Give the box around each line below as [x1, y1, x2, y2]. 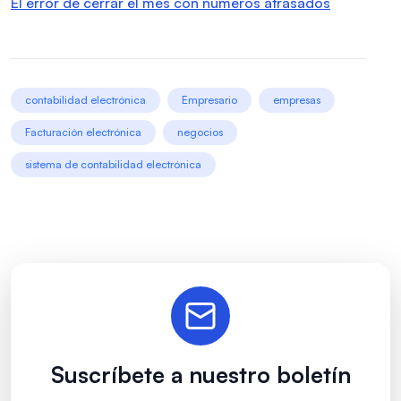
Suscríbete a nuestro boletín [50, 361, 351, 389]
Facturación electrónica [25, 125, 141, 140]
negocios [177, 125, 223, 140]
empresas [273, 93, 320, 107]
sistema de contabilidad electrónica [25, 158, 201, 172]
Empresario [182, 93, 237, 107]
